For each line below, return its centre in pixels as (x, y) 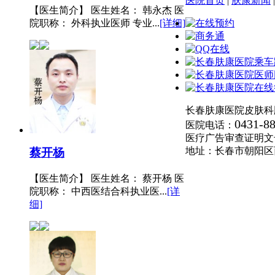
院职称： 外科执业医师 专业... (95, 23)
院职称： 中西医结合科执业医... (98, 191)
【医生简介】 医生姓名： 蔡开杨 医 (107, 178)
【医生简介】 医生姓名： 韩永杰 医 (107, 10)
